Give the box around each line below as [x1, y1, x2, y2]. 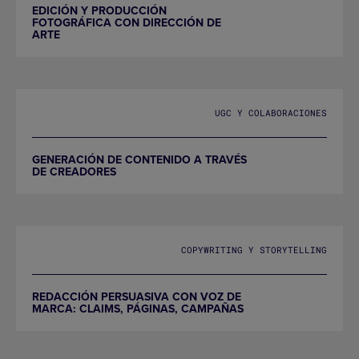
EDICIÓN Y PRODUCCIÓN [32, 2, 167, 18]
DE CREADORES [32, 163, 116, 179]
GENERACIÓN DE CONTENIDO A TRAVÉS [32, 151, 247, 167]
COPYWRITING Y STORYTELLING [181, 244, 327, 256]
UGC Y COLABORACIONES [215, 107, 327, 119]
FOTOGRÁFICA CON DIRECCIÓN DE [32, 14, 221, 30]
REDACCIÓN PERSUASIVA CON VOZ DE [32, 288, 241, 305]
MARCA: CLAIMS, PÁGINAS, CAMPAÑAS [32, 300, 244, 317]
